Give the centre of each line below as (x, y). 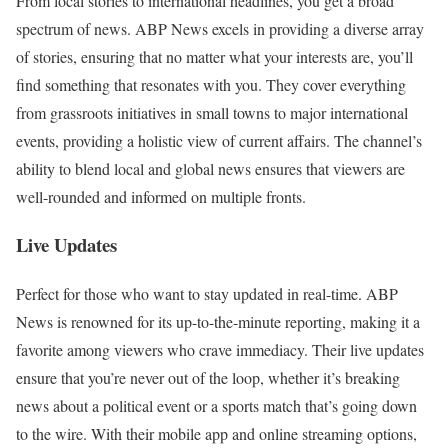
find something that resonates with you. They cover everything (211, 84)
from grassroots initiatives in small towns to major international (212, 112)
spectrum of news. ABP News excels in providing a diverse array (220, 28)
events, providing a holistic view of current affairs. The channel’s (219, 140)
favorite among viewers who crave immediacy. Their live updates (220, 349)
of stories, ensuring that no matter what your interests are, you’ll (214, 56)
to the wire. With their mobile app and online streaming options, (216, 433)
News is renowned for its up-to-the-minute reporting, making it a (218, 321)
